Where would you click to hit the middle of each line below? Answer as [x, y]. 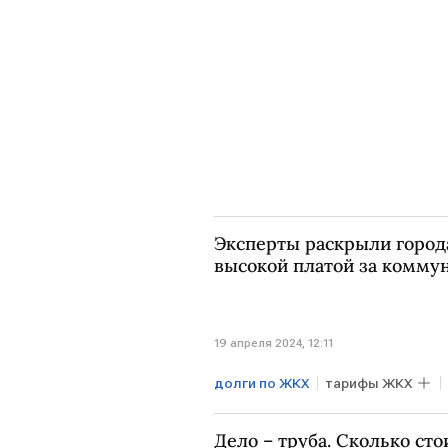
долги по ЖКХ [261, 382]
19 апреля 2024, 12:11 [273, 342]
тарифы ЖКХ [368, 382]
